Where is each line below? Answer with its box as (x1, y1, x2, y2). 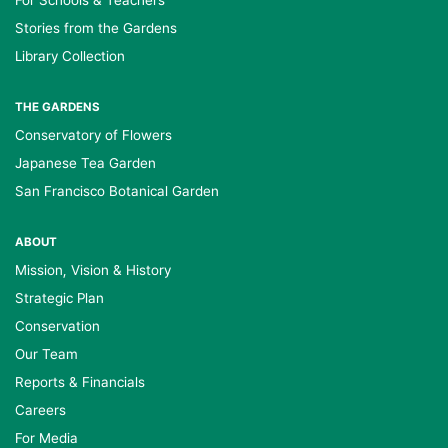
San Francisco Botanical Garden (15, 183, 219, 199)
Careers (15, 402, 66, 418)
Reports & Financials (15, 374, 145, 390)
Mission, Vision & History (15, 262, 171, 278)
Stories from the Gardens (15, 20, 177, 36)
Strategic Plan (15, 290, 104, 306)
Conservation (15, 318, 100, 334)
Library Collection (15, 48, 125, 64)
